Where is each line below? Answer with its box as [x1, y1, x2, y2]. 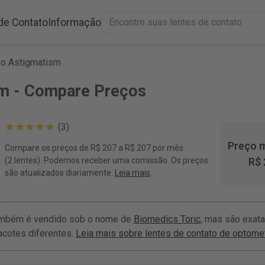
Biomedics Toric [133, 213, 201, 225]
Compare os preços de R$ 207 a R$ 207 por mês [5, 143, 184, 153]
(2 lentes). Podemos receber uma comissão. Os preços [5, 155, 209, 165]
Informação [47, 16, 101, 28]
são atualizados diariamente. [5, 167, 115, 177]
